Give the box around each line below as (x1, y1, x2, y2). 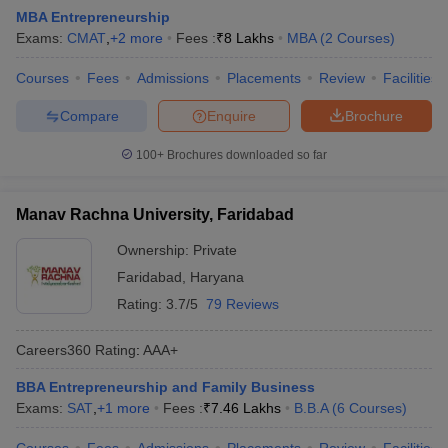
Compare (59, 107, 119, 124)
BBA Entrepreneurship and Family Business (16, 379, 315, 395)
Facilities (383, 70, 438, 86)
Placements (227, 70, 301, 86)
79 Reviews (206, 296, 279, 312)
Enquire (207, 107, 256, 124)
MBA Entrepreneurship (16, 9, 170, 25)
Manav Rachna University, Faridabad (16, 206, 294, 223)
